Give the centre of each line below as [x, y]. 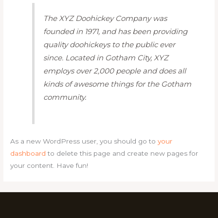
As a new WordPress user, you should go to [84, 141]
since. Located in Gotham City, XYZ [106, 57]
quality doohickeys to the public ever [109, 44]
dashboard [28, 153]
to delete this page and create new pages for [122, 153]
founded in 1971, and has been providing [116, 31]
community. [65, 97]
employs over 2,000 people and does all [115, 71]
